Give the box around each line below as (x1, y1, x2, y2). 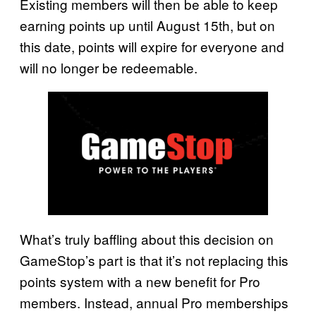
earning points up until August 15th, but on (20, 15, 275, 35)
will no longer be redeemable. (20, 57, 197, 77)
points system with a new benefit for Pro (20, 272, 260, 291)
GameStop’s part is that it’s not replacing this (20, 250, 288, 270)
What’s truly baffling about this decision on (20, 229, 274, 249)
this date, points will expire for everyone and (20, 36, 284, 56)
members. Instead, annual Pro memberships (20, 293, 288, 312)
